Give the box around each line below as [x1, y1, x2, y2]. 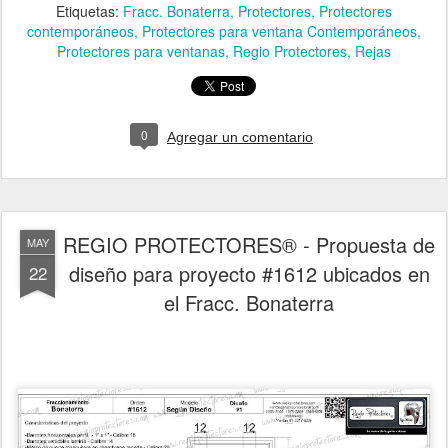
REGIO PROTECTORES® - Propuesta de [63, 229, 435, 259]
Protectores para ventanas [57, 40, 225, 61]
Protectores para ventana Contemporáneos [142, 20, 417, 41]
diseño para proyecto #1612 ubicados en [68, 258, 430, 288]
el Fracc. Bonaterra [164, 287, 334, 317]
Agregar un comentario [167, 128, 313, 145]
